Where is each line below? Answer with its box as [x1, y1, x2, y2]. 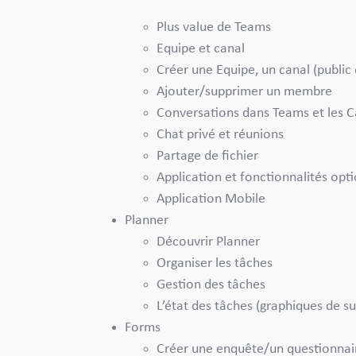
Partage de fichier [157, 149, 261, 163]
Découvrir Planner [157, 234, 260, 249]
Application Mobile [157, 192, 269, 206]
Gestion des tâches [157, 277, 265, 292]
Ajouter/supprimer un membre [157, 84, 335, 99]
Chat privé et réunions [157, 127, 287, 141]
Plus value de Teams [157, 20, 274, 34]
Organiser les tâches [157, 256, 273, 270]
